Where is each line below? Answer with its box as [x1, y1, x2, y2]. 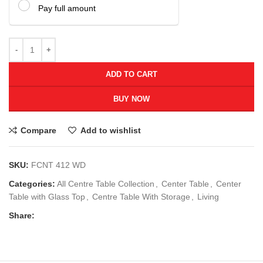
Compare [21, 125, 57, 135]
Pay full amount [38, 3, 96, 13]
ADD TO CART [106, 69, 157, 79]
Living [197, 191, 219, 201]
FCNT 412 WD [31, 160, 86, 170]
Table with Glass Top [9, 191, 85, 201]
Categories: [9, 178, 55, 188]
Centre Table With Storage [92, 191, 190, 201]
